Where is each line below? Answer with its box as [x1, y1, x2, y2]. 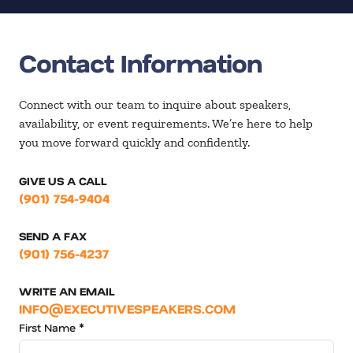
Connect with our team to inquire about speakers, [19, 96, 291, 112]
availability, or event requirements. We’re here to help [19, 115, 313, 131]
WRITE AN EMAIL [19, 283, 115, 299]
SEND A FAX [19, 228, 87, 243]
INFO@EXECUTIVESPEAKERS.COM [19, 299, 236, 317]
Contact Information [19, 45, 262, 79]
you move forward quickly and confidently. [19, 134, 250, 150]
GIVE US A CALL [19, 173, 107, 188]
